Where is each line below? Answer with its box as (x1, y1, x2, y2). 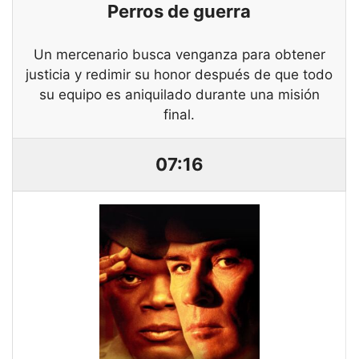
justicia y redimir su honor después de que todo (26, 67, 333, 83)
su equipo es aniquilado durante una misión (38, 87, 320, 103)
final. (163, 107, 195, 123)
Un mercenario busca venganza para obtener (33, 46, 325, 63)
